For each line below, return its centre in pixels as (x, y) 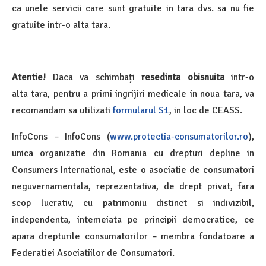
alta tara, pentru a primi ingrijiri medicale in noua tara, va (133, 94)
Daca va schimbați (97, 77)
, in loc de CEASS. (206, 110)
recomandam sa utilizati (62, 110)
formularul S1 (141, 110)
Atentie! (29, 77)
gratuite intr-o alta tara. (61, 25)
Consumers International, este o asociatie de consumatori (133, 170)
